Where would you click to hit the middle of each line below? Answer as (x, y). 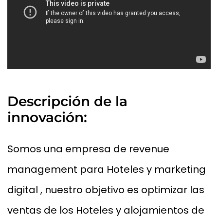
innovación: (47, 118)
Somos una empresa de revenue (88, 149)
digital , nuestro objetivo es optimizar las (106, 190)
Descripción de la (67, 101)
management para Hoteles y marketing (107, 170)
